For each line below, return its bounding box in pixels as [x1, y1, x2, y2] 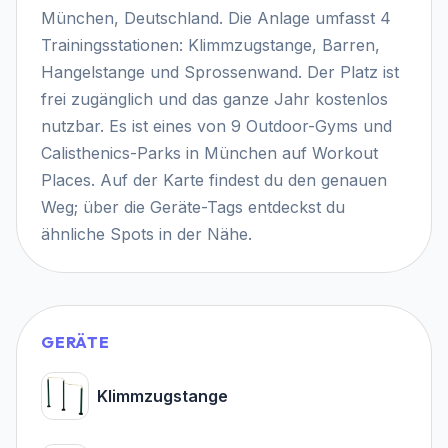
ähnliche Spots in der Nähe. [41, 223, 252, 244]
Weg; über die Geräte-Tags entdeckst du [41, 196, 345, 217]
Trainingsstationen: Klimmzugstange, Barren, [41, 34, 380, 55]
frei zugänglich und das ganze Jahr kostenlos [41, 88, 388, 109]
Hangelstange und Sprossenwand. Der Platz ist [41, 61, 399, 82]
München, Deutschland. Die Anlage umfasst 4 [41, 7, 391, 28]
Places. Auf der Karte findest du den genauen [41, 169, 387, 190]
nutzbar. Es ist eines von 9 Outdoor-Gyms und [41, 115, 392, 136]
